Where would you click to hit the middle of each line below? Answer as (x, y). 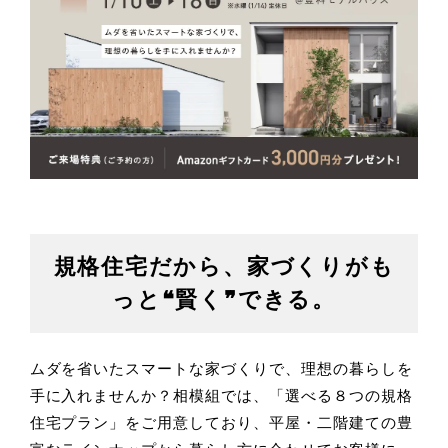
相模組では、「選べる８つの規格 (293, 396)
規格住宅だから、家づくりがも (224, 267)
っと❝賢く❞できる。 (224, 300)
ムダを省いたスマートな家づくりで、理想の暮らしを (221, 369)
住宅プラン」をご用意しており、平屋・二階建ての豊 (221, 423)
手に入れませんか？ (101, 396)
